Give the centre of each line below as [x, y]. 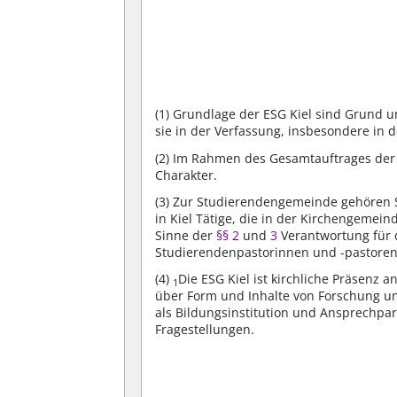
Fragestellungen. [205, 329]
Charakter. [187, 175]
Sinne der [184, 235]
